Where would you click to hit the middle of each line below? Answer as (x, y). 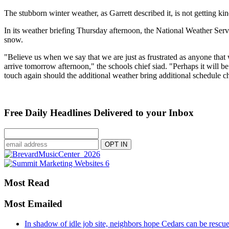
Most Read (27, 183)
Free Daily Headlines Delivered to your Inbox (99, 113)
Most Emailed (33, 204)
